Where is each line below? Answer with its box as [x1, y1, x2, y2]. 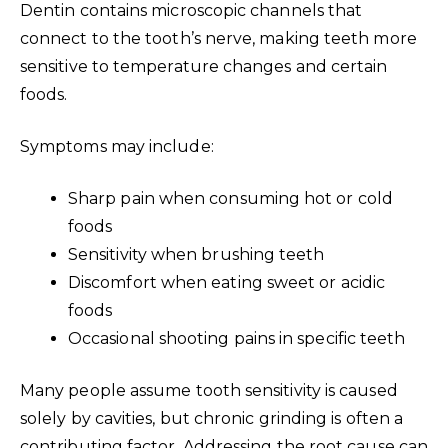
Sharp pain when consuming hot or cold [68, 188, 393, 208]
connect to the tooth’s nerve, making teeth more [20, 28, 417, 48]
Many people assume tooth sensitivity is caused [20, 380, 398, 400]
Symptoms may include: [20, 136, 214, 156]
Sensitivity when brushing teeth [68, 244, 325, 264]
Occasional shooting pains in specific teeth [68, 328, 406, 348]
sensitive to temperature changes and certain [20, 56, 388, 76]
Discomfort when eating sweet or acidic [68, 272, 386, 292]
